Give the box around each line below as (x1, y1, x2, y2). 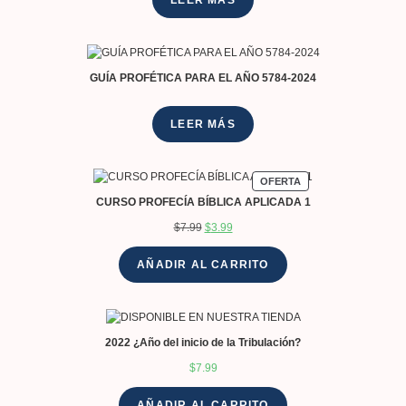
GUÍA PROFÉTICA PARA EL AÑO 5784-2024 (90, 72, 316, 85)
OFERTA (260, 175, 302, 187)
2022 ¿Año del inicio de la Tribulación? (105, 335, 301, 349)
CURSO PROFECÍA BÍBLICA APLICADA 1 (95, 195, 311, 208)
